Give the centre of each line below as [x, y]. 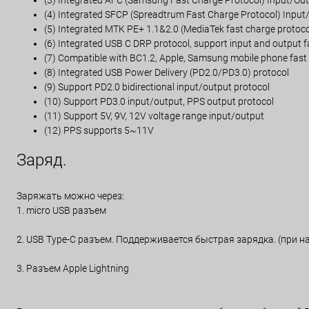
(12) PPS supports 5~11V [99, 130]
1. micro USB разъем [61, 210]
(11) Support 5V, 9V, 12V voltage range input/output [154, 116]
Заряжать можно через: [70, 196]
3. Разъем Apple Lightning [73, 268]
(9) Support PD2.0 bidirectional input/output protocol [157, 87]
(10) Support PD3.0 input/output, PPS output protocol [159, 101]
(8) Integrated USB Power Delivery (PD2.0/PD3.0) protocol [167, 72]
